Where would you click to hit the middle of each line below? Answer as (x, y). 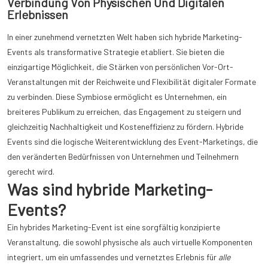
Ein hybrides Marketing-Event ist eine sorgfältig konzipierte (114, 227)
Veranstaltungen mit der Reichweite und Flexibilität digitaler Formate (132, 82)
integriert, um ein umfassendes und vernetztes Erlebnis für (113, 257)
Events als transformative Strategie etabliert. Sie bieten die (116, 52)
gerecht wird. (31, 172)
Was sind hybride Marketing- (110, 189)
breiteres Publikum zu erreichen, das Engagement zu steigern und (124, 112)
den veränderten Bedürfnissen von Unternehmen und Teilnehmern (123, 157)
